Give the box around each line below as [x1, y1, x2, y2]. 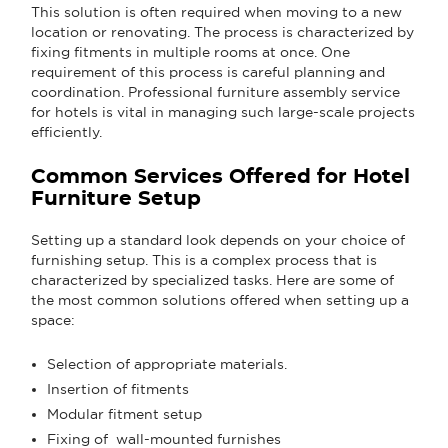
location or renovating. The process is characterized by [31, 23, 414, 40]
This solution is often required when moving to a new [31, 3, 402, 20]
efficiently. [31, 123, 102, 140]
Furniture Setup [31, 188, 201, 209]
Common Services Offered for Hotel [31, 166, 410, 187]
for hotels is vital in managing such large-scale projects [31, 103, 415, 120]
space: [31, 311, 75, 328]
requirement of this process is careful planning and [31, 63, 385, 80]
